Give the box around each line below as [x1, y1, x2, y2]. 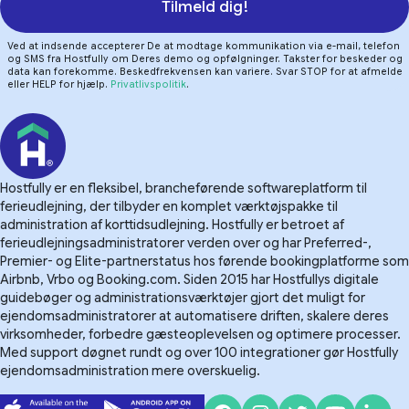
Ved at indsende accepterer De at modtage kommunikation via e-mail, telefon [7, 40, 400, 52]
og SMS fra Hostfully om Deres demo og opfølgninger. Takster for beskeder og [7, 53, 403, 65]
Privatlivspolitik [110, 79, 186, 90]
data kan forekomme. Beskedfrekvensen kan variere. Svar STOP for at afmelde [7, 66, 403, 78]
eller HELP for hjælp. [7, 79, 110, 90]
